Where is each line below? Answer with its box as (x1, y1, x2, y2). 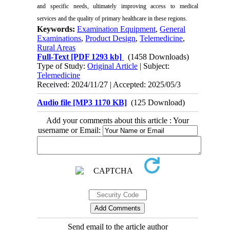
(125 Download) (127, 98, 185, 107)
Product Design (85, 33, 136, 43)
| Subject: (138, 61, 170, 70)
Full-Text (37, 52, 69, 61)
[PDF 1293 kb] (69, 52, 122, 61)
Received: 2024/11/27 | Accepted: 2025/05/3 (37, 80, 181, 89)
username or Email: (37, 125, 103, 135)
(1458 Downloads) (128, 52, 189, 61)
